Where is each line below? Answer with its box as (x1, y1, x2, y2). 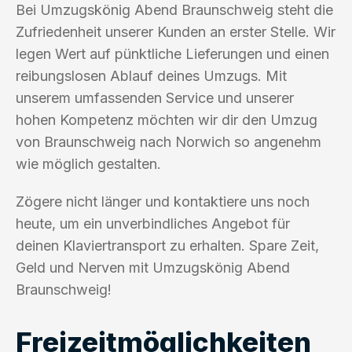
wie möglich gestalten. (16, 155, 161, 172)
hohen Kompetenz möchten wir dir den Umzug (16, 111, 317, 128)
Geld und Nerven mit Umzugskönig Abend (16, 258, 290, 276)
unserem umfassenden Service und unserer (16, 89, 294, 106)
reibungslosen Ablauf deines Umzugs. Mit (16, 67, 287, 84)
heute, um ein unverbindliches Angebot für (16, 214, 290, 232)
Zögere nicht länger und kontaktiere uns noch (16, 192, 310, 210)
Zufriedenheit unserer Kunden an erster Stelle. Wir (16, 23, 335, 40)
